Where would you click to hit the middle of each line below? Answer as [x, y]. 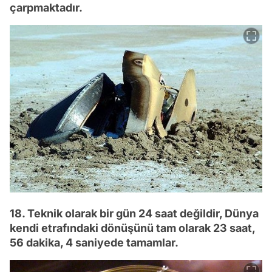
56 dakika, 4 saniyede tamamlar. [94, 242]
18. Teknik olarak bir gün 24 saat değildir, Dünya [134, 213]
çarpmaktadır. [46, 8]
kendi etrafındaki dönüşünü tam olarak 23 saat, [132, 228]
